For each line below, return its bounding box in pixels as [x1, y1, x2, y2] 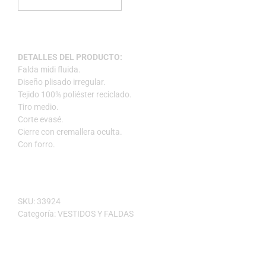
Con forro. [18, 140, 55, 150]
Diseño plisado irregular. [18, 77, 106, 87]
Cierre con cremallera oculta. [18, 127, 122, 137]
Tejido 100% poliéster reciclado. [18, 90, 132, 100]
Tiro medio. [18, 102, 59, 112]
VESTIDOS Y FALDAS [58, 208, 134, 218]
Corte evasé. [18, 115, 64, 125]
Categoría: [18, 208, 58, 218]
